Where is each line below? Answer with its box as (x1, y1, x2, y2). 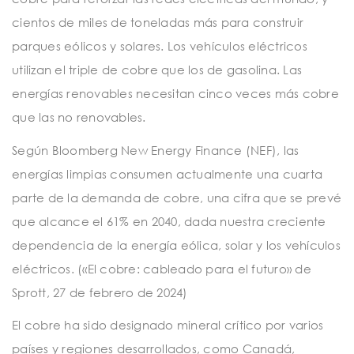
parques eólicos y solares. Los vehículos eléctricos (12, 39, 307, 54)
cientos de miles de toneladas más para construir (12, 15, 303, 30)
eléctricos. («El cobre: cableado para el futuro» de (12, 261, 311, 276)
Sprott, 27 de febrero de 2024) (12, 284, 188, 299)
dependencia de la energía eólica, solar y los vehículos (12, 237, 341, 252)
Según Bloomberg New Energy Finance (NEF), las (12, 142, 299, 157)
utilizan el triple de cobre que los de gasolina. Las (12, 62, 302, 77)
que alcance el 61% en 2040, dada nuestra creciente (12, 213, 326, 228)
